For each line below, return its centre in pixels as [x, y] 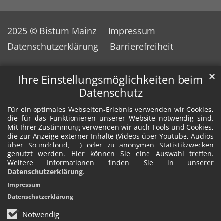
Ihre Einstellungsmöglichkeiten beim [110, 80]
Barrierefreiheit [142, 47]
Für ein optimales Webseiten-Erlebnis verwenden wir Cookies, [110, 110]
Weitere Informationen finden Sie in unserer [110, 163]
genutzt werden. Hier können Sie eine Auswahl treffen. [110, 154]
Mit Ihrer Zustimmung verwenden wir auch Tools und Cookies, [110, 127]
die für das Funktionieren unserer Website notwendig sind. [110, 118]
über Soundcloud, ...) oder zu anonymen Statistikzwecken [110, 145]
